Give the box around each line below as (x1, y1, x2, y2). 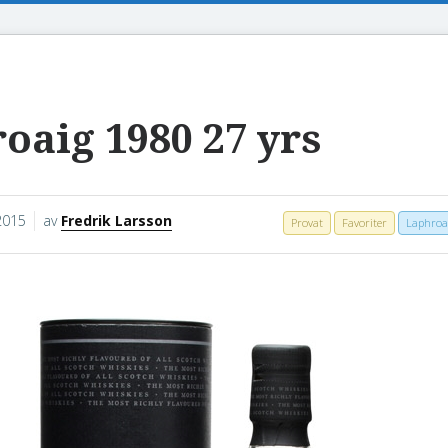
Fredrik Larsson (61, 211, 172, 230)
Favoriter (342, 215, 387, 230)
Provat (291, 215, 323, 230)
